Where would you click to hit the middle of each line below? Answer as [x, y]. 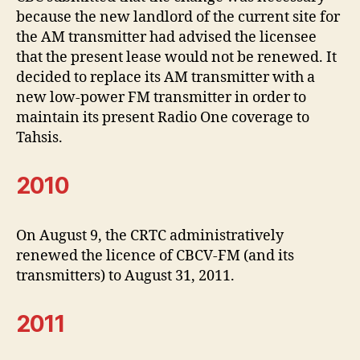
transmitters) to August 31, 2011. [125, 276]
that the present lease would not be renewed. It [176, 57]
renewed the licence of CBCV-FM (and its [155, 256]
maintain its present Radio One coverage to [163, 117]
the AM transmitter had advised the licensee [166, 37]
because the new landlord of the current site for [178, 17]
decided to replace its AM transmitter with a [166, 77]
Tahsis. [39, 137]
